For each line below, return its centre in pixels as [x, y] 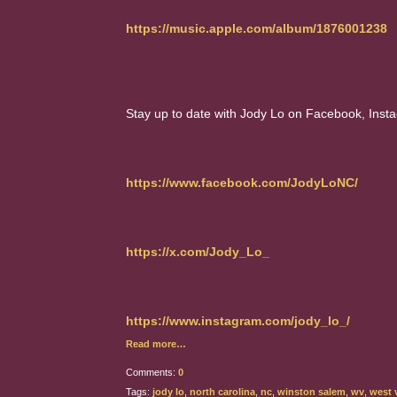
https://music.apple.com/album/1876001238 [257, 28]
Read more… [156, 344]
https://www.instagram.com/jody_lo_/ [238, 321]
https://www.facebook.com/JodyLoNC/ [242, 183]
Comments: [152, 372]
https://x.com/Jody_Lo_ [198, 252]
